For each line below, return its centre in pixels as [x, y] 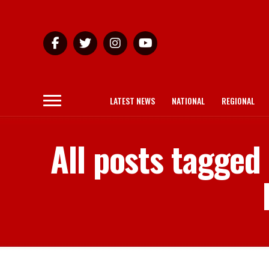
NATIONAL [188, 101]
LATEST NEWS [132, 101]
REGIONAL [238, 101]
